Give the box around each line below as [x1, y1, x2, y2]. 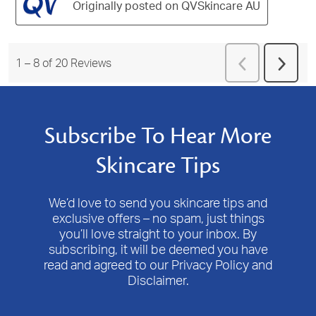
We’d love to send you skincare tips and [49, 195, 267, 211]
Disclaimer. [127, 272, 189, 288]
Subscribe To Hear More [44, 121, 272, 152]
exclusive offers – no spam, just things [51, 210, 265, 226]
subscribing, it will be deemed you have [48, 241, 268, 257]
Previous [242, 55, 286, 70]
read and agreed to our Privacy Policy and [44, 257, 272, 273]
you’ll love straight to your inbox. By [59, 226, 257, 242]
